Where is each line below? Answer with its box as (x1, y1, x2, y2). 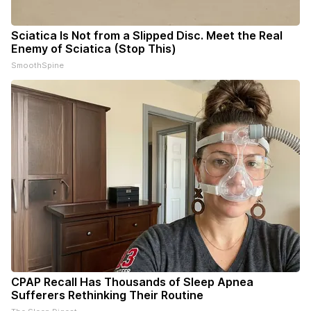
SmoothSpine (11, 60, 64, 71)
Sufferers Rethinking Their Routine (11, 288, 203, 303)
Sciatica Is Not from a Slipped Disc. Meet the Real (11, 28, 283, 43)
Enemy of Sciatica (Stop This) (11, 42, 176, 56)
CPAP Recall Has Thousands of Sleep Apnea (11, 275, 253, 289)
